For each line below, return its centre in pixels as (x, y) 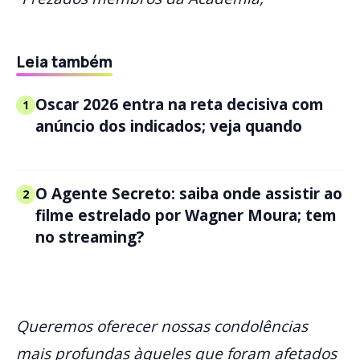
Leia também (64, 61)
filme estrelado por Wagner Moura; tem (186, 215)
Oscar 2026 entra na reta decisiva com (180, 104)
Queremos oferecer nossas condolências (162, 326)
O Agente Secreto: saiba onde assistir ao (189, 193)
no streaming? (90, 237)
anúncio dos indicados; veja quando (169, 126)
